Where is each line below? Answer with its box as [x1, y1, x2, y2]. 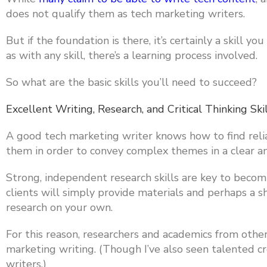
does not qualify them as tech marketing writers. [6, 7, 245, 21]
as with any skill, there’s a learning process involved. [6, 48, 257, 63]
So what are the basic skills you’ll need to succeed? [6, 75, 257, 89]
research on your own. [6, 200, 113, 215]
